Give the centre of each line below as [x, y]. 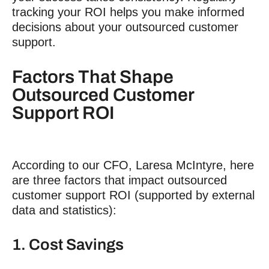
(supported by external [193, 195]
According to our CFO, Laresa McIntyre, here [133, 165]
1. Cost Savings [68, 244]
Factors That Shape [93, 77]
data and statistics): [64, 210]
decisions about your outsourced [100, 27]
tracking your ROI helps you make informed [128, 12]
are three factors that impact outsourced [119, 180]
